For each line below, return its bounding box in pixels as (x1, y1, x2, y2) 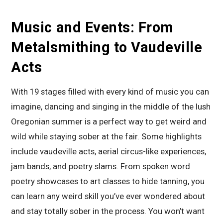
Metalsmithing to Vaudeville (11, 38, 203, 56)
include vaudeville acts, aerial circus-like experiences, (11, 146, 207, 156)
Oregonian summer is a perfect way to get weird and (11, 116, 207, 126)
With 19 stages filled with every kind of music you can (11, 86, 210, 97)
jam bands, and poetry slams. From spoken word (11, 161, 191, 171)
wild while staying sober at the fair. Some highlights (11, 131, 202, 141)
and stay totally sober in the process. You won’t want (11, 206, 205, 216)
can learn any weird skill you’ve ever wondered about (11, 191, 206, 201)
